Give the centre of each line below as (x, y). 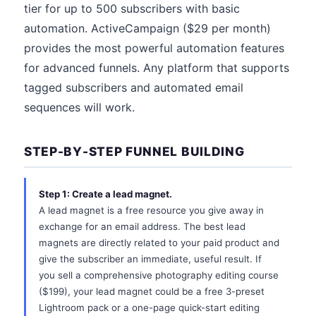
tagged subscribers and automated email (134, 87)
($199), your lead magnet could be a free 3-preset (152, 291)
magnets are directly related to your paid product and (159, 243)
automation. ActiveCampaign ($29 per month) (147, 28)
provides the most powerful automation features (154, 48)
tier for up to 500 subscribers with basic (132, 8)
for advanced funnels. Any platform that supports (157, 68)
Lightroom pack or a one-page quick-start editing (149, 308)
